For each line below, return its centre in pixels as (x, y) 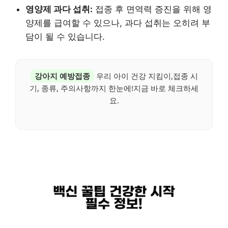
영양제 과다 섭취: (59, 9)
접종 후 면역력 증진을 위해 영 (152, 9)
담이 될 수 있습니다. (65, 36)
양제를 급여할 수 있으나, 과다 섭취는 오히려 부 (118, 23)
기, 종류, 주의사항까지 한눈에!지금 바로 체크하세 (114, 88)
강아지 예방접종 (62, 76)
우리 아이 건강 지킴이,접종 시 (146, 76)
